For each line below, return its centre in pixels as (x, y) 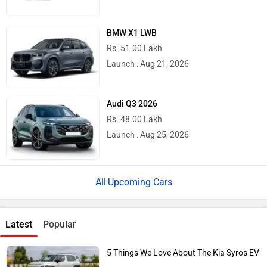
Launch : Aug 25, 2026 (148, 135)
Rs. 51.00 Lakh (135, 49)
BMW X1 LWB (132, 33)
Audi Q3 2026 (132, 104)
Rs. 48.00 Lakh (135, 120)
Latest (19, 224)
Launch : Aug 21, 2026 (148, 64)
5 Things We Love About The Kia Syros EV (183, 253)
